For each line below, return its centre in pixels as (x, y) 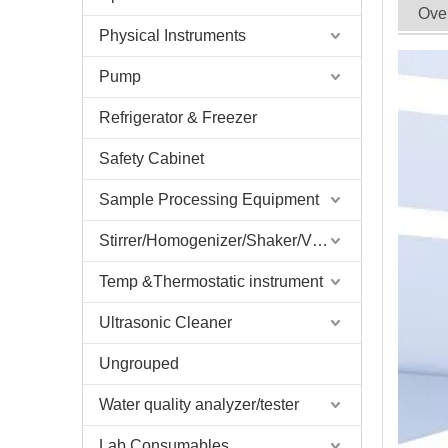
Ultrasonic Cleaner (165, 322)
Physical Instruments (172, 35)
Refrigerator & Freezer (178, 117)
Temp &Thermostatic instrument (211, 281)
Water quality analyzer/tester (199, 404)
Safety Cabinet (151, 158)
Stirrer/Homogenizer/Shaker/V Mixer (320, 240)
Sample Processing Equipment (209, 199)
